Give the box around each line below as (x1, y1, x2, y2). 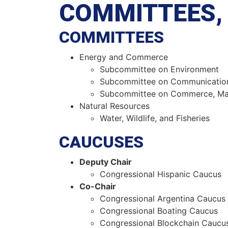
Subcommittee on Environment (99, 64, 219, 75)
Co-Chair (79, 181, 116, 192)
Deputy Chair (79, 157, 132, 167)
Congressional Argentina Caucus (99, 193, 225, 204)
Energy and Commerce (79, 52, 168, 63)
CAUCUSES (59, 132, 144, 152)
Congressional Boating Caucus (99, 206, 218, 216)
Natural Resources (79, 101, 150, 111)
